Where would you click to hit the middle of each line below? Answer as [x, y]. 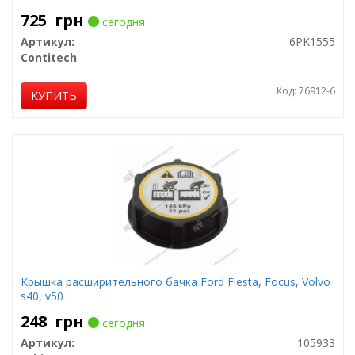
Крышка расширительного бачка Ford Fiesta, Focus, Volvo [175, 282]
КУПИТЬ [53, 95]
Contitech [48, 57]
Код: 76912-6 [305, 91]
